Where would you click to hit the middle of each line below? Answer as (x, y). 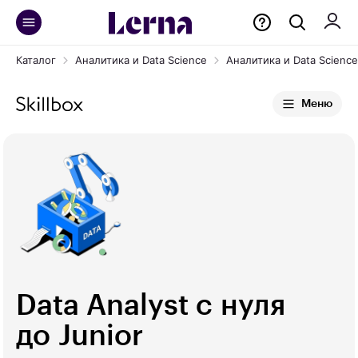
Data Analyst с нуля (151, 305)
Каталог (36, 60)
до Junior (80, 336)
